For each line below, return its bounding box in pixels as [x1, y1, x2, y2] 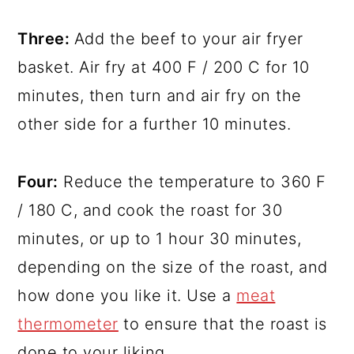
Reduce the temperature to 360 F [58, 171, 326, 191]
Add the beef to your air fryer [73, 28, 303, 48]
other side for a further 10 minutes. [17, 114, 292, 134]
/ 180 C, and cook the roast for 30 [17, 200, 283, 220]
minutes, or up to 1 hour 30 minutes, [17, 228, 302, 248]
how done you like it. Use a [17, 285, 237, 305]
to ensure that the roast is [118, 314, 327, 333]
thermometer [17, 314, 119, 333]
